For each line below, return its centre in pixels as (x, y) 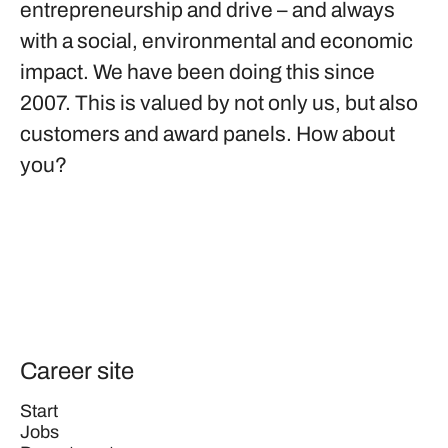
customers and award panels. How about (207, 134)
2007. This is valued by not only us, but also (219, 103)
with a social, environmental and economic (216, 41)
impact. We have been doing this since (197, 72)
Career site (77, 371)
